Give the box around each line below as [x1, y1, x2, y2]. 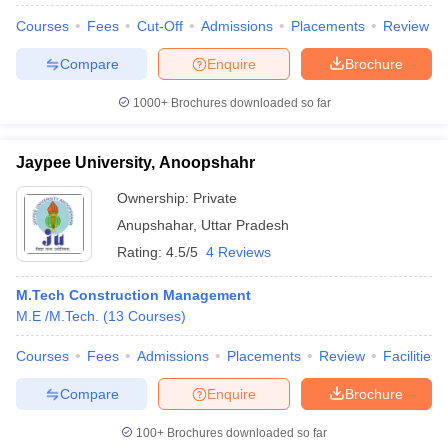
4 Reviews [206, 244, 271, 260]
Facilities [383, 348, 438, 364]
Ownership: [117, 190, 193, 206]
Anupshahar [117, 217, 193, 233]
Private [193, 190, 237, 206]
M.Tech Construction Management [16, 287, 251, 303]
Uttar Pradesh [201, 217, 289, 233]
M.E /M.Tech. [16, 308, 99, 324]
